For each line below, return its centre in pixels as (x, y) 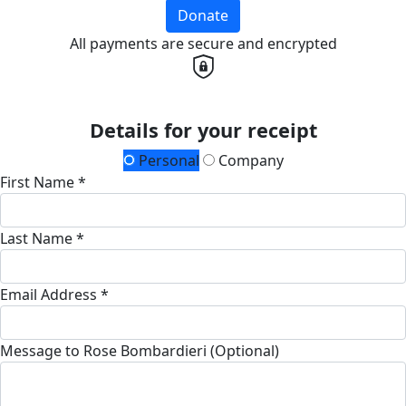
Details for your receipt (203, 130)
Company (249, 161)
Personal (167, 161)
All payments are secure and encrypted (203, 43)
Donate (203, 15)
